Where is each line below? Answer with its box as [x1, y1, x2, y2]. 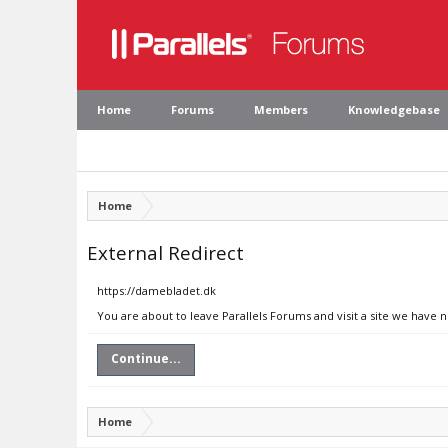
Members [254, 102, 308, 117]
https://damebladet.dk [97, 283, 216, 298]
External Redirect [87, 240, 244, 265]
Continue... [111, 350, 181, 367]
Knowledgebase [348, 102, 440, 117]
